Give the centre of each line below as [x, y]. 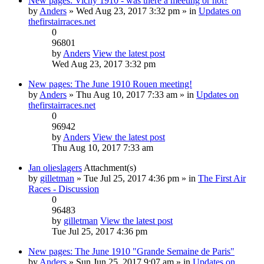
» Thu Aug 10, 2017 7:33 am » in [131, 94]
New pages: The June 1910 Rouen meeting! [110, 84]
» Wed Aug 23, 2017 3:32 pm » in [133, 11]
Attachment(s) [110, 167]
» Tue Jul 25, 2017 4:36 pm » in [136, 178]
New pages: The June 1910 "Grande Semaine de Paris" [131, 251]
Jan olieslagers [55, 167]
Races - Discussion [64, 189]
